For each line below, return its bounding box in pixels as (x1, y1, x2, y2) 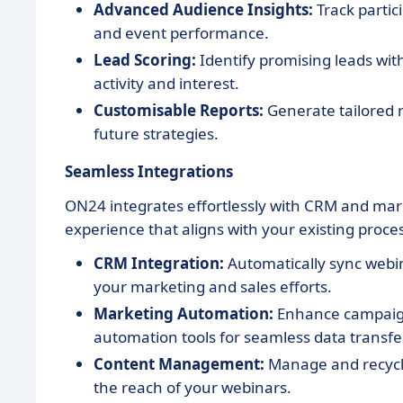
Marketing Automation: (94, 303, 273, 324)
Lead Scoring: (94, 49, 196, 70)
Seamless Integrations (65, 161, 233, 182)
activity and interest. (94, 73, 239, 94)
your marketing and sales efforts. (94, 276, 332, 297)
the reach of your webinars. (94, 377, 291, 398)
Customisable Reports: (94, 100, 264, 121)
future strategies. (94, 123, 219, 144)
